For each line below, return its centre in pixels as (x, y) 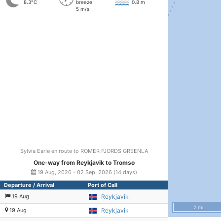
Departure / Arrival (29, 185)
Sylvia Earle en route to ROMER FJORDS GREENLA (84, 151)
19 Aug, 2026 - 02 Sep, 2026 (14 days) (86, 172)
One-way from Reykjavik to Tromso (84, 163)
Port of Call (103, 185)
